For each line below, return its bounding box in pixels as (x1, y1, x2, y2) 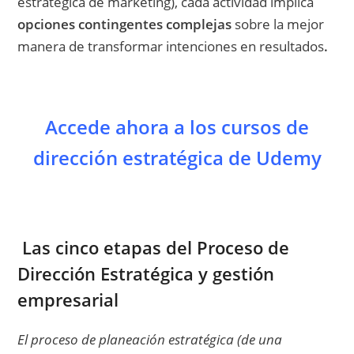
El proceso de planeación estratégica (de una (17, 330, 283, 349)
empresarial (17, 288, 119, 313)
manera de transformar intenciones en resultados (17, 37, 325, 56)
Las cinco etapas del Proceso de (17, 235, 290, 261)
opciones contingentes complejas (17, 15, 232, 34)
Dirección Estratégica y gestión (17, 262, 275, 287)
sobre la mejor (232, 15, 325, 34)
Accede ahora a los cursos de (45, 114, 309, 141)
